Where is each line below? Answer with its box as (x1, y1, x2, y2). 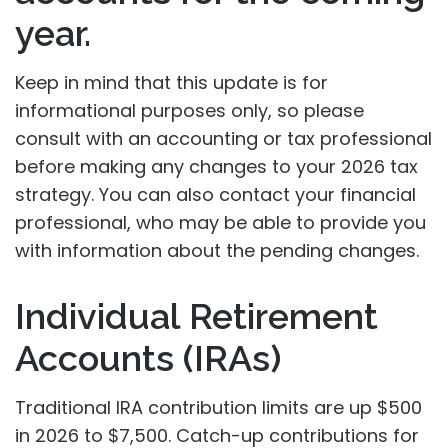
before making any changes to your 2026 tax (15, 154, 418, 179)
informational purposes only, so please (15, 98, 364, 123)
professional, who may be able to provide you (15, 210, 426, 235)
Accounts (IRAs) (15, 337, 281, 379)
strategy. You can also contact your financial (15, 182, 416, 207)
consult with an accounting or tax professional (15, 126, 432, 151)
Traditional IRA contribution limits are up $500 (15, 395, 422, 420)
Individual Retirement (15, 295, 378, 337)
